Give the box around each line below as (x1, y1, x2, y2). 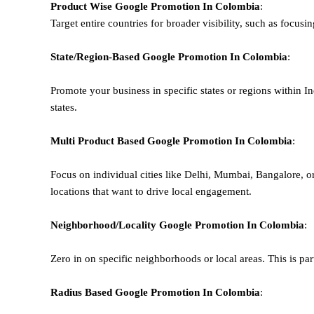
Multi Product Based (50, 135, 147, 146)
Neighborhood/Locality (50, 219, 159, 231)
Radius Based (50, 286, 115, 298)
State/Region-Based (50, 50, 142, 62)
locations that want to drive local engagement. (50, 185, 252, 197)
